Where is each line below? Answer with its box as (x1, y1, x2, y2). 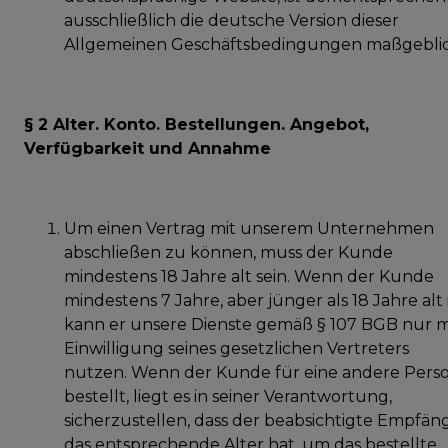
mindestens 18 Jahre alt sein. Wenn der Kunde (64, 266, 434, 286)
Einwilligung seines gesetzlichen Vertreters (64, 338, 409, 358)
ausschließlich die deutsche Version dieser (64, 10, 399, 30)
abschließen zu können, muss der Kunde (64, 242, 393, 262)
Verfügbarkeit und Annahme (24, 138, 271, 158)
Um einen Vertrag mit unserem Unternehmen (64, 218, 434, 238)
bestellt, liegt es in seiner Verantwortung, (64, 386, 392, 406)
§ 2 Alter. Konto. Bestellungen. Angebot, (24, 114, 369, 134)
